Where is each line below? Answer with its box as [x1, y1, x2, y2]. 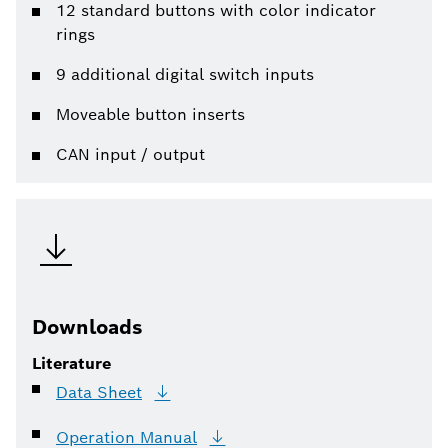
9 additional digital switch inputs [56, 64, 314, 85]
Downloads [32, 314, 143, 340]
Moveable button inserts [56, 104, 245, 125]
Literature [32, 353, 111, 374]
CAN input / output [56, 144, 205, 165]
